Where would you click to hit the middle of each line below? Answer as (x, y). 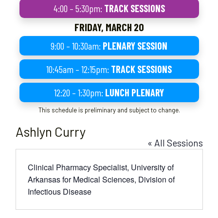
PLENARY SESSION (135, 45)
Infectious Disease (59, 191)
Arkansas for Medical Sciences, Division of (101, 179)
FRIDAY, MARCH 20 (109, 27)
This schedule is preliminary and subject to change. (109, 110)
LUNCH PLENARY (135, 92)
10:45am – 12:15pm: (79, 69)
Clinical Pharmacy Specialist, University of (100, 167)
